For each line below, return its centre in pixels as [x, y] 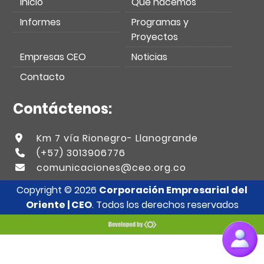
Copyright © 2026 [58, 190]
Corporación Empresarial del [173, 190]
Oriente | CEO [59, 205]
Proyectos [155, 37]
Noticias [150, 57]
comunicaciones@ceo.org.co [111, 167]
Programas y [160, 22]
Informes [40, 22]
